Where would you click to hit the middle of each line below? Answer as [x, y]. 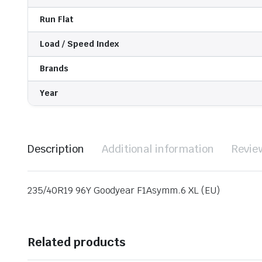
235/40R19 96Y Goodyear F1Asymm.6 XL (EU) [124, 191]
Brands [54, 69]
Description [56, 149]
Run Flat [57, 20]
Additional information [158, 149]
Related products [77, 242]
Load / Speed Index [80, 44]
